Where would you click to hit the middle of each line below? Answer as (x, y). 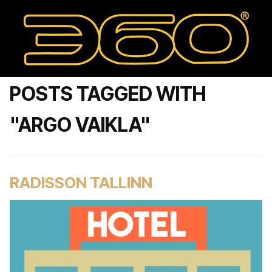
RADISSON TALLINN (81, 182)
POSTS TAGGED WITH (108, 94)
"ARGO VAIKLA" (80, 125)
